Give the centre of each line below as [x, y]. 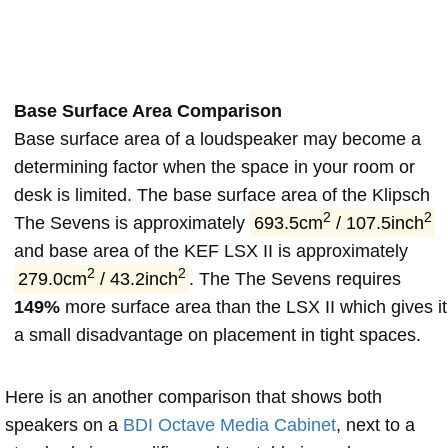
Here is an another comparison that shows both [193, 396]
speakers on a [64, 424]
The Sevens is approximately [132, 222]
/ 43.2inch [136, 278]
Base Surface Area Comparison [148, 110]
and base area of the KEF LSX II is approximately [211, 250]
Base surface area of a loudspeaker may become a [217, 138]
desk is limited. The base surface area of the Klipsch [222, 194]
